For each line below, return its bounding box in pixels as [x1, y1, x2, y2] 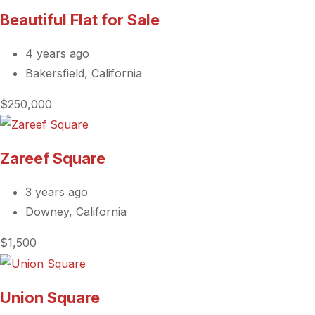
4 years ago [25, 46, 89, 60]
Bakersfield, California [25, 65, 142, 80]
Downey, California [25, 205, 127, 219]
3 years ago [25, 185, 88, 200]
